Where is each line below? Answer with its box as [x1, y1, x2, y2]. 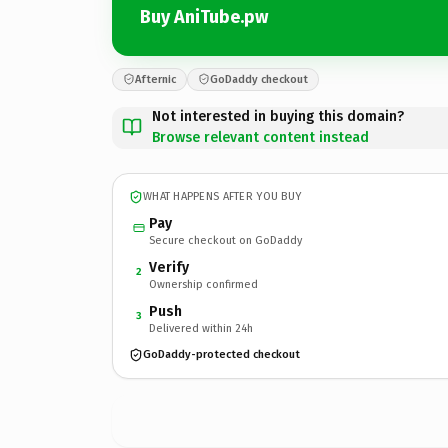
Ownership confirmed [149, 277, 258, 291]
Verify [149, 258, 189, 276]
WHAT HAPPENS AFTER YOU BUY [143, 190, 302, 203]
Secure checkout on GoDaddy [149, 233, 302, 247]
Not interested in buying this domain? [152, 107, 404, 125]
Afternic [135, 72, 176, 86]
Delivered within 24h [149, 321, 253, 335]
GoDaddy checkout [210, 72, 308, 86]
